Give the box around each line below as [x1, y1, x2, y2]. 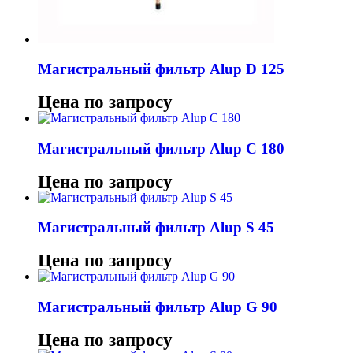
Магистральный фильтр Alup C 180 [38, 139, 284, 157]
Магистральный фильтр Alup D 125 [38, 61, 284, 78]
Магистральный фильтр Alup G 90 [38, 298, 277, 315]
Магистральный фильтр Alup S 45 [38, 219, 274, 236]
